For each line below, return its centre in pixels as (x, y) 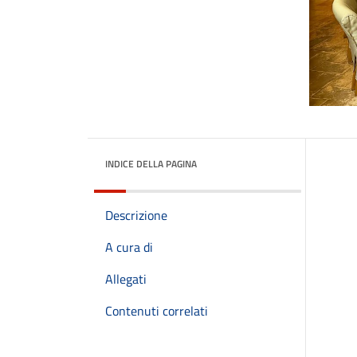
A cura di (129, 247)
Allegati (126, 279)
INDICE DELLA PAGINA (151, 164)
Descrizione (136, 215)
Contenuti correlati (157, 311)
